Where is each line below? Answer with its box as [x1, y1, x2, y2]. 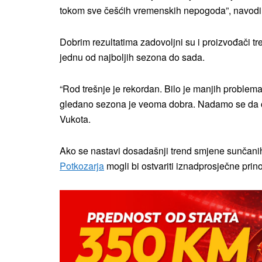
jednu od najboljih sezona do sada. [60, 50, 205, 64]
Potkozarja [60, 159, 104, 173]
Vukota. [60, 112, 91, 126]
